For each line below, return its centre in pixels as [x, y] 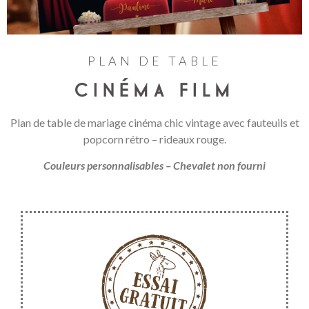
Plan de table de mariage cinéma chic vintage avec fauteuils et [154, 122]
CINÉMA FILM [154, 90]
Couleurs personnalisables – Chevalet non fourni [154, 165]
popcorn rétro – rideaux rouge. [154, 139]
